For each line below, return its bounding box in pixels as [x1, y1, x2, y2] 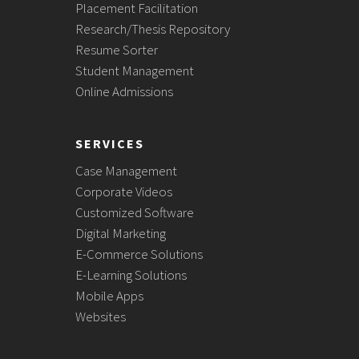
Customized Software [75, 204, 194, 221]
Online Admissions [75, 83, 173, 100]
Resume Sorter [75, 41, 158, 58]
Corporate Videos [75, 183, 172, 200]
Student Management [75, 62, 194, 79]
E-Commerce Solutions [75, 245, 203, 263]
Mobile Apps [75, 287, 143, 305]
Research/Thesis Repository [75, 20, 230, 38]
